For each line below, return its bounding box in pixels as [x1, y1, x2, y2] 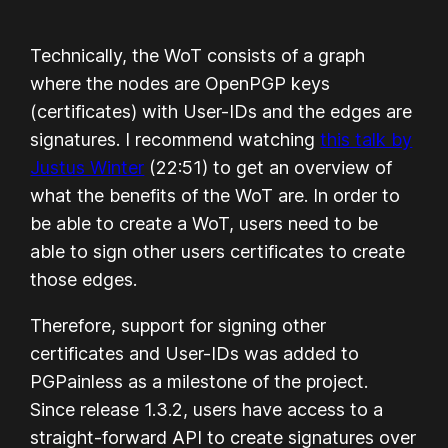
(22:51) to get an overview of [144, 156, 393, 178]
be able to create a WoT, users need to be [30, 212, 379, 234]
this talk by [320, 128, 413, 150]
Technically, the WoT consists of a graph [30, 44, 366, 66]
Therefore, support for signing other [30, 314, 327, 336]
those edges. [30, 268, 138, 290]
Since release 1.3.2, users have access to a [30, 398, 384, 420]
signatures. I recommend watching [30, 128, 321, 150]
